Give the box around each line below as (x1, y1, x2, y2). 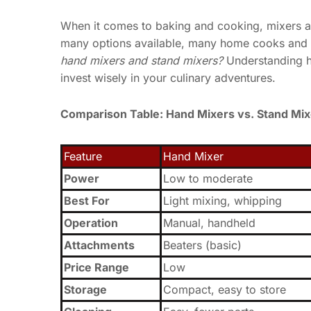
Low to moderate (163, 171, 253, 185)
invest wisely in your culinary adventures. (60, 70, 276, 85)
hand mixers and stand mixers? (60, 53, 223, 67)
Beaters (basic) (163, 237, 242, 252)
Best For (64, 193, 110, 208)
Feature (64, 149, 102, 163)
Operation (64, 215, 118, 230)
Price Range (64, 260, 129, 274)
